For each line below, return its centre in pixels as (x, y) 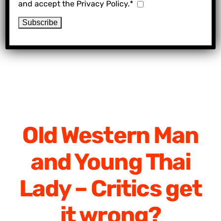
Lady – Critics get (110, 189)
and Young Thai (110, 162)
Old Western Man (110, 135)
